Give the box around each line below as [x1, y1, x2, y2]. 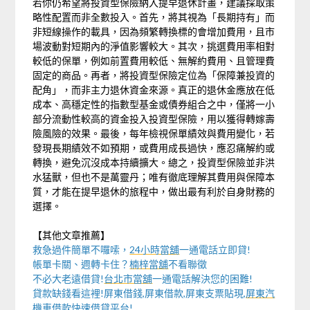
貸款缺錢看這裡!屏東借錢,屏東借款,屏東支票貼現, [33, 287, 246, 299]
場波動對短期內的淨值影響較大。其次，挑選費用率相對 [33, 40, 275, 52]
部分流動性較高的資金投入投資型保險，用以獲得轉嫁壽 [33, 113, 275, 125]
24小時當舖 [129, 244, 180, 255]
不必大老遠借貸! [33, 273, 104, 284]
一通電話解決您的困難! [152, 273, 253, 284]
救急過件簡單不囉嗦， [33, 244, 130, 255]
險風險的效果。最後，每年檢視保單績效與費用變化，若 [33, 127, 275, 139]
